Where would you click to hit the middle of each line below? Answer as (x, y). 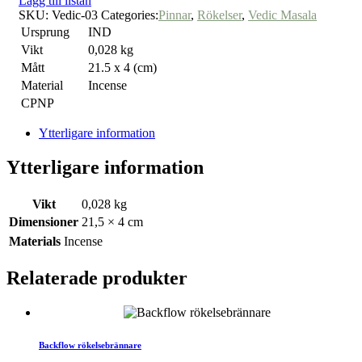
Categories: (130, 15)
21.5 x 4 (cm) (122, 68)
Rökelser (219, 15)
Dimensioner (44, 222)
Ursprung (45, 32)
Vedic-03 (75, 15)
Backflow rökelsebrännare (90, 345)
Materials (35, 242)
